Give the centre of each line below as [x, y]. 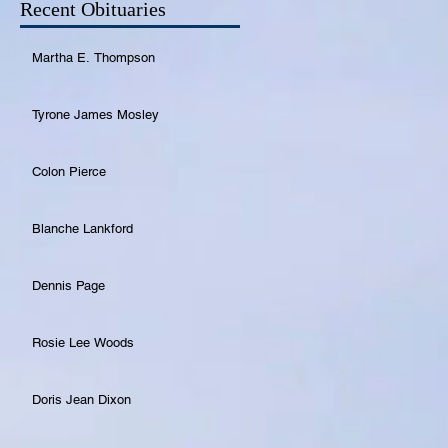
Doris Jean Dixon [81, 400]
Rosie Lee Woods [83, 343]
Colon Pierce [69, 172]
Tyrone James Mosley [95, 115]
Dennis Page [68, 286]
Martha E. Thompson [93, 58]
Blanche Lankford [82, 229]
